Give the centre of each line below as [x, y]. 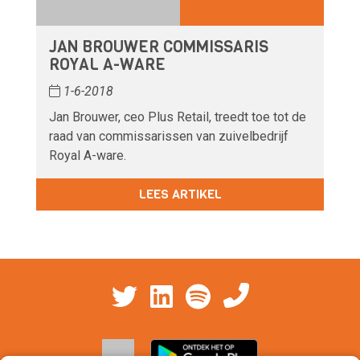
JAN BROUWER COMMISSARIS [159, 47]
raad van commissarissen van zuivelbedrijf [169, 136]
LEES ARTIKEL [180, 194]
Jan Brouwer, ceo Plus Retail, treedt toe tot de [178, 117]
